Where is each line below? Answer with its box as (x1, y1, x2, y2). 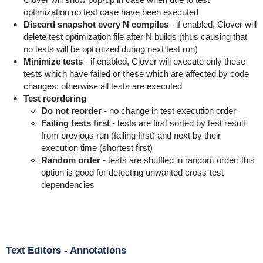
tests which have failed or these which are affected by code (23, 69, 249, 79)
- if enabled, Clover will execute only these (82, 56, 245, 66)
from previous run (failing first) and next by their (41, 130, 221, 140)
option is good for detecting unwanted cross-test (41, 167, 224, 177)
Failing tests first (41, 118, 110, 128)
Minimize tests (23, 56, 83, 66)
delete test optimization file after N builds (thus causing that (23, 32, 247, 42)
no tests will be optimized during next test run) (23, 44, 198, 54)
